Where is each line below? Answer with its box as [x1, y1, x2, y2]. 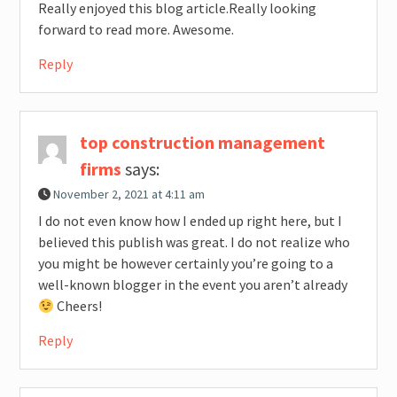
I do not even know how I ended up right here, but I [37, 212, 342, 230]
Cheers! [53, 297, 102, 315]
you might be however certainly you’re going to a [37, 254, 333, 273]
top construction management [79, 131, 325, 154]
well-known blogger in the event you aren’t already [37, 276, 347, 294]
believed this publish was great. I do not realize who [37, 233, 350, 252]
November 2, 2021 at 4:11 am [52, 186, 205, 203]
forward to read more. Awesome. [37, 20, 234, 39]
